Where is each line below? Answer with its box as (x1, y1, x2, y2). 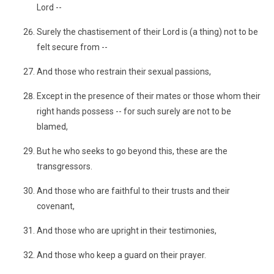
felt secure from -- (37, 42, 108, 52)
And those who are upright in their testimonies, (37, 226, 217, 235)
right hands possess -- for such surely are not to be (37, 106, 231, 116)
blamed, (37, 122, 68, 131)
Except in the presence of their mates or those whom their (37, 91, 261, 101)
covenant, (37, 201, 75, 211)
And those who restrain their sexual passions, (37, 67, 211, 76)
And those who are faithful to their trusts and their (37, 186, 230, 196)
